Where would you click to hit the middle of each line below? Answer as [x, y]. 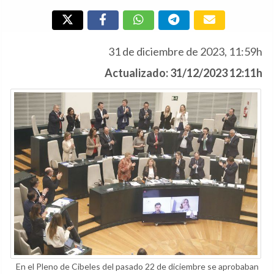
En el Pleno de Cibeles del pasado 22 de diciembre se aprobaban [137, 266]
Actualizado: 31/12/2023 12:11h [183, 73]
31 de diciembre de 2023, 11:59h [185, 51]
